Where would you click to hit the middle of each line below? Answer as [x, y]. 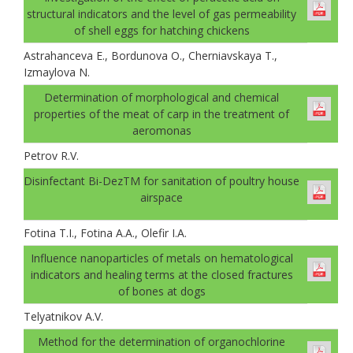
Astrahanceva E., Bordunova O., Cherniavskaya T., [150, 55]
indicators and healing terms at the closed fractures [162, 274]
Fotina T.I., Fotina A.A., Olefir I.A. [105, 232]
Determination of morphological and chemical [162, 97]
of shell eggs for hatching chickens [162, 30]
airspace [162, 197]
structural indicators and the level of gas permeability [162, 13]
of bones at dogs [162, 291]
